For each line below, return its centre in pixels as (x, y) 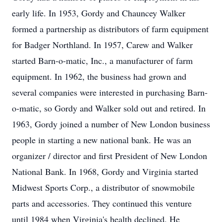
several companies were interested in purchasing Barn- (110, 92)
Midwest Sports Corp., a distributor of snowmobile (103, 187)
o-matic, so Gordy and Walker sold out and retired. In (109, 108)
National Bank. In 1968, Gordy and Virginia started (105, 171)
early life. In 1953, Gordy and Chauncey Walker (99, 13)
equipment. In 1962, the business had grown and (99, 76)
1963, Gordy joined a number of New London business (111, 124)
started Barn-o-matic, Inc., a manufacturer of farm (102, 60)
